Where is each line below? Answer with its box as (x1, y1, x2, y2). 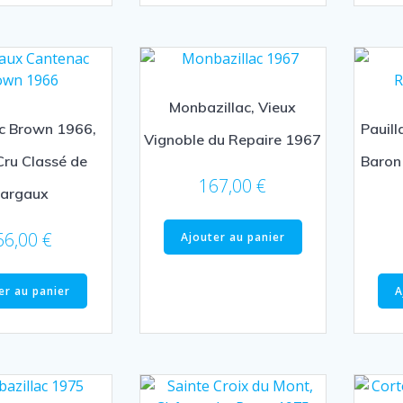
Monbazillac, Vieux (169, 98, 297, 117)
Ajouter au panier (180, 228, 285, 245)
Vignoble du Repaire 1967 (144, 130, 322, 149)
